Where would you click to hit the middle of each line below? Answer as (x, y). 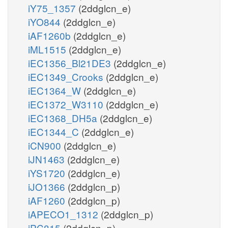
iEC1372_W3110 (67, 104)
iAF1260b (51, 35)
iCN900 (46, 145)
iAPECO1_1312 (64, 214)
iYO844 (46, 21)
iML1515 (48, 49)
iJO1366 (48, 186)
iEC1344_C (55, 131)
